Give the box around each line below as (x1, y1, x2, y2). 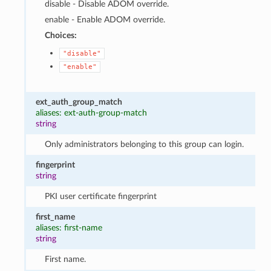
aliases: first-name (36, 223, 103, 232)
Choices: (44, 30, 77, 40)
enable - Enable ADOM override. (44, 15, 165, 24)
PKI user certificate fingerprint (44, 191, 157, 201)
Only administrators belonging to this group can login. (44, 139, 244, 149)
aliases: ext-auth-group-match (36, 108, 148, 117)
